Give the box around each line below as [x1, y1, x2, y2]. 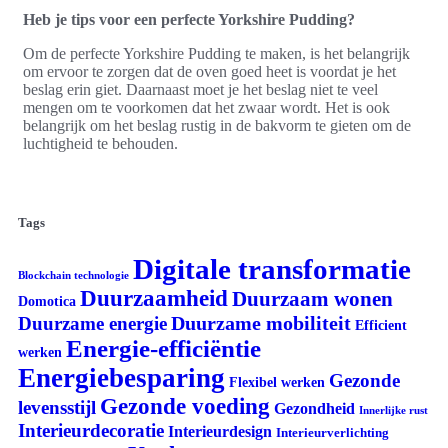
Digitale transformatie [133, 252, 411, 285]
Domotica [18, 293, 76, 309]
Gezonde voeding [100, 393, 270, 419]
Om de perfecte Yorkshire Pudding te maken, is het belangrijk [23, 44, 410, 62]
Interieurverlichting [276, 424, 389, 440]
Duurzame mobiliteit [171, 311, 351, 334]
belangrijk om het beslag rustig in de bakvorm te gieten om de [23, 116, 411, 134]
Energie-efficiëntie [66, 334, 261, 362]
